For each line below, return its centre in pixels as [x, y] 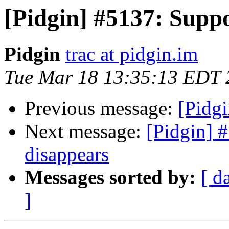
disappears [67, 154]
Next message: [85, 131]
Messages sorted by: [110, 177]
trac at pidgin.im [132, 54]
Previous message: [101, 108]
